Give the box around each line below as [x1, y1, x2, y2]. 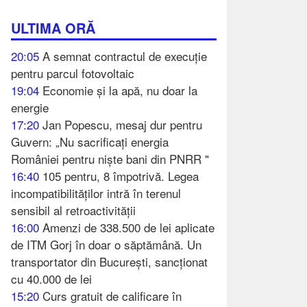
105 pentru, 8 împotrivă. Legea [42, 167, 199, 184]
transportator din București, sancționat [11, 252, 208, 270]
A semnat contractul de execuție [42, 47, 207, 64]
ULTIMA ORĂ [11, 17, 95, 38]
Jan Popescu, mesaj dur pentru [42, 115, 202, 133]
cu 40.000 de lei [11, 269, 92, 287]
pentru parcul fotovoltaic [11, 64, 134, 82]
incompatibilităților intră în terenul [11, 184, 181, 201]
